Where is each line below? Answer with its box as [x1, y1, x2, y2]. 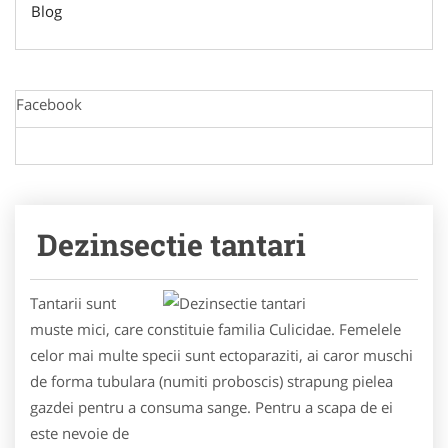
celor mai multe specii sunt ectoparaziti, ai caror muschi [30, 344, 413, 365]
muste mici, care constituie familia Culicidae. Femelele [30, 318, 401, 339]
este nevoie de [30, 422, 129, 443]
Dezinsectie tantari [37, 224, 306, 264]
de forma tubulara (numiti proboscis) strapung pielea [30, 370, 393, 391]
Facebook [16, 93, 82, 114]
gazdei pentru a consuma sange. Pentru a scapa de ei [30, 396, 393, 417]
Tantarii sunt [30, 292, 116, 313]
